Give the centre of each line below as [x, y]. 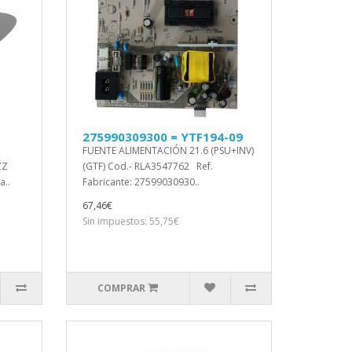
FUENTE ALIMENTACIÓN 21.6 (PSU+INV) [168, 150]
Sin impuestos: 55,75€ [130, 221]
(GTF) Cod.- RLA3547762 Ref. [147, 166]
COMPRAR [122, 288]
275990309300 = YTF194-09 [162, 137]
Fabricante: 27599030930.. [141, 182]
